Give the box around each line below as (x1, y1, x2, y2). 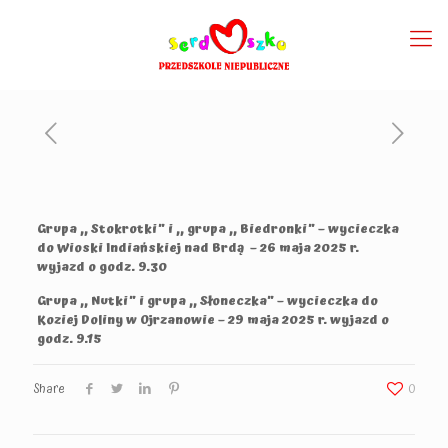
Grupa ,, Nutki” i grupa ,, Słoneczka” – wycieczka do (36, 291, 378, 312)
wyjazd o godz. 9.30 (36, 257, 167, 278)
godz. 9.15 (36, 329, 102, 350)
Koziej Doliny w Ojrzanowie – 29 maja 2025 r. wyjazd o (36, 310, 389, 331)
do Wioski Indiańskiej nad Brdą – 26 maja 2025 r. (36, 238, 362, 259)
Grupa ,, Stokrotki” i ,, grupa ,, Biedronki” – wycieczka (36, 219, 399, 240)
